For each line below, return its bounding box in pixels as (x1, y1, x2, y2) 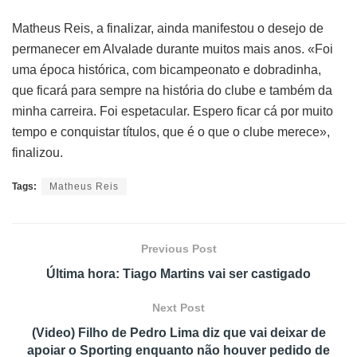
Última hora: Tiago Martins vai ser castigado (46, 266, 311, 280)
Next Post (152, 300, 205, 314)
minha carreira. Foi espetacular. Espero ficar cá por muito (12, 104, 333, 118)
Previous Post (140, 241, 217, 255)
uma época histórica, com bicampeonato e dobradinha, (12, 62, 321, 76)
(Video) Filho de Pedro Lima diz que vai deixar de (31, 325, 326, 339)
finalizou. (12, 145, 63, 159)
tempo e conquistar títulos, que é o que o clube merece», (12, 124, 330, 139)
